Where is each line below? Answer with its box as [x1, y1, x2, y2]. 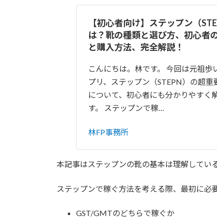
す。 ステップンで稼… [88, 103, 164, 113]
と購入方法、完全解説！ [88, 42, 184, 53]
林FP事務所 [88, 127, 128, 137]
